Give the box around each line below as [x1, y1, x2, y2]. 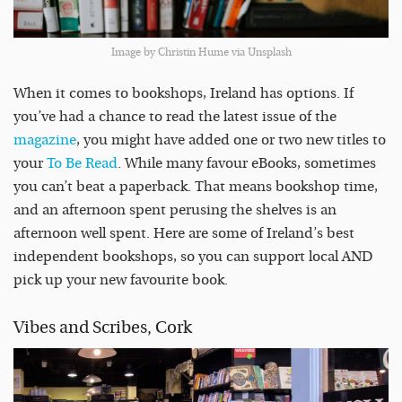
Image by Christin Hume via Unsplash [110, 46, 292, 59]
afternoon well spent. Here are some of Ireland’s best [13, 225, 354, 242]
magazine [13, 132, 76, 149]
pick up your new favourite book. [13, 272, 232, 289]
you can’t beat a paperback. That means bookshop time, [13, 179, 378, 196]
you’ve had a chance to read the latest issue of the [13, 109, 336, 126]
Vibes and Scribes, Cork [13, 317, 192, 337]
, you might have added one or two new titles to [76, 132, 386, 149]
